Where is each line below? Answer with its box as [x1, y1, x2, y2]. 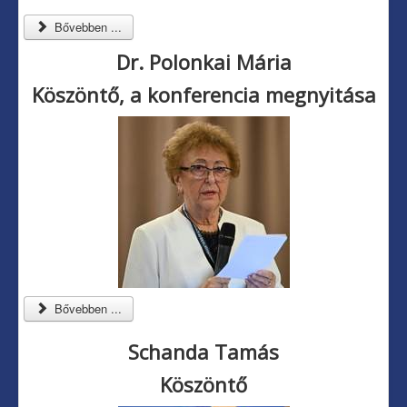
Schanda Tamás [128, 338, 279, 366]
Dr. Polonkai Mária [115, 48, 292, 76]
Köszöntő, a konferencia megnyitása [31, 81, 376, 109]
